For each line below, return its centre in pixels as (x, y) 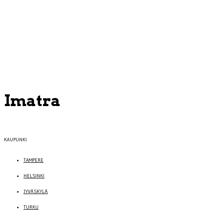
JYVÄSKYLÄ (36, 192)
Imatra (32, 101)
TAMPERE (33, 160)
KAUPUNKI (15, 140)
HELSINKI (34, 176)
